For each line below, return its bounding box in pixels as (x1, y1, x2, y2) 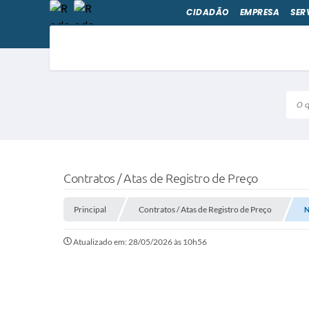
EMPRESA (239, 6, 279, 18)
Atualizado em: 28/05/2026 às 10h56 (73, 236, 207, 247)
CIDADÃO (186, 6, 229, 18)
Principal (74, 203, 106, 215)
